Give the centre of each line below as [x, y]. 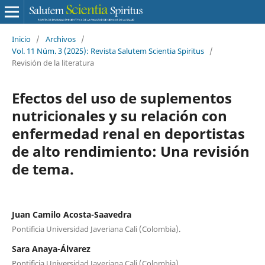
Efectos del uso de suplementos [122, 98]
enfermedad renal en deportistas [128, 133]
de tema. [43, 169]
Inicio [21, 39]
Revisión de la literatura [53, 62]
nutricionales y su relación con [119, 115]
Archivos [60, 39]
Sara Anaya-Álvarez [51, 248]
